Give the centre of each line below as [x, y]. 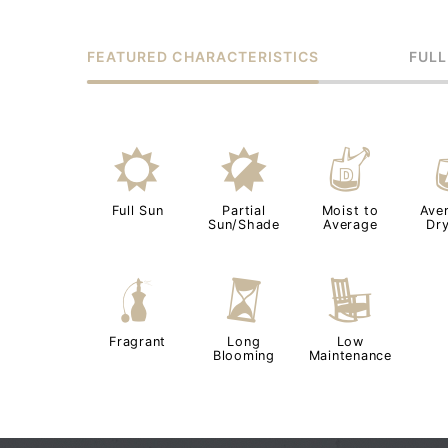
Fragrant [138, 341]
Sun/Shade [244, 224]
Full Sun [137, 210]
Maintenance [350, 355]
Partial [244, 210]
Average [350, 224]
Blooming [243, 355]
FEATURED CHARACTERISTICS [203, 57]
